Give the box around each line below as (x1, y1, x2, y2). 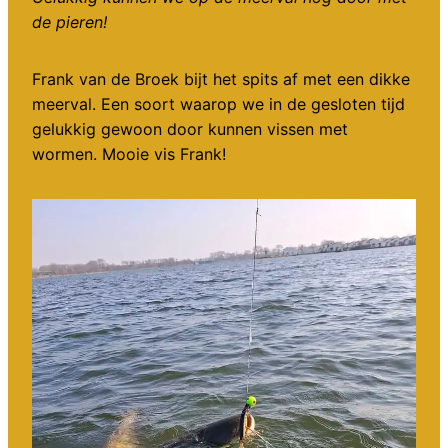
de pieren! (32, 12, 107, 33)
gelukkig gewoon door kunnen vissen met (32, 119, 348, 140)
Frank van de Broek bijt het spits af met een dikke (32, 69, 410, 90)
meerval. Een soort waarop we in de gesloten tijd (32, 94, 405, 115)
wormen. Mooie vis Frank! (32, 144, 226, 165)
